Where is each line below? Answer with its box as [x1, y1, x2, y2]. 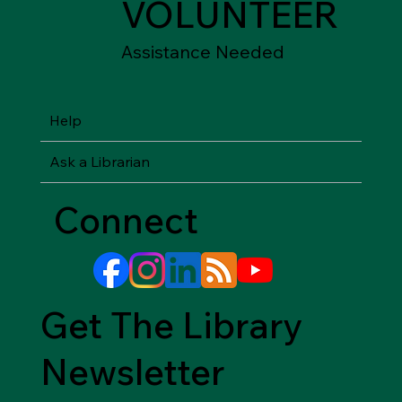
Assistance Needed [120, 39, 284, 63]
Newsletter [40, 348, 224, 394]
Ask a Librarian [49, 152, 150, 170]
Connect [54, 197, 198, 242]
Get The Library [40, 301, 302, 347]
